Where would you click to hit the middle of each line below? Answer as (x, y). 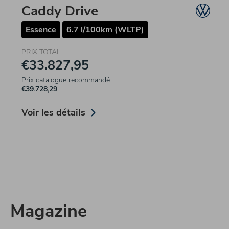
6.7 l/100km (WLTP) (105, 30)
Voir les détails (53, 113)
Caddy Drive (60, 11)
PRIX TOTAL (41, 52)
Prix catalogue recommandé (66, 80)
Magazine (49, 211)
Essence (41, 30)
